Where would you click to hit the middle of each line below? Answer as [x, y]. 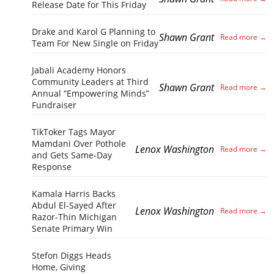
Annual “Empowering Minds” [91, 94]
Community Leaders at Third [90, 82]
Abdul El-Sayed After [74, 206]
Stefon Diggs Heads [72, 256]
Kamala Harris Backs [74, 194]
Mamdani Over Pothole [79, 144]
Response [52, 167]
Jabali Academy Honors [79, 70]
